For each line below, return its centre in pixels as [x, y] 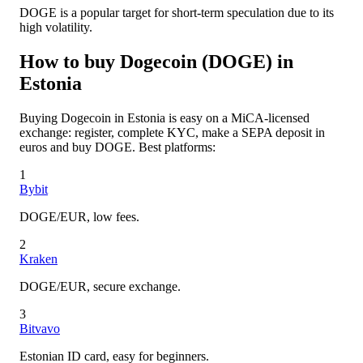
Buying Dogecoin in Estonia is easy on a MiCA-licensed [164, 117]
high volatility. [56, 27]
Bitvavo [40, 328]
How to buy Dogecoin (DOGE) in [156, 61]
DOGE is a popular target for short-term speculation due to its [177, 12]
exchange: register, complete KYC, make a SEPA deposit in [172, 132]
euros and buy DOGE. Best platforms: [117, 147]
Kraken [38, 258]
